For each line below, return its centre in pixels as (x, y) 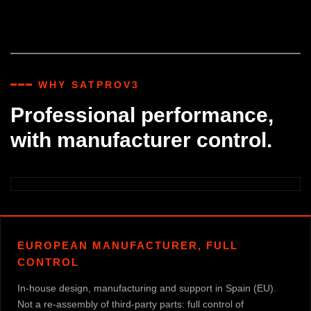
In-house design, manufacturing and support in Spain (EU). (147, 288)
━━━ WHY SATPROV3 (75, 84)
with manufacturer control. (141, 140)
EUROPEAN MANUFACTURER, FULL (128, 245)
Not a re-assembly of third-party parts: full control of (131, 304)
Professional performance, (142, 115)
